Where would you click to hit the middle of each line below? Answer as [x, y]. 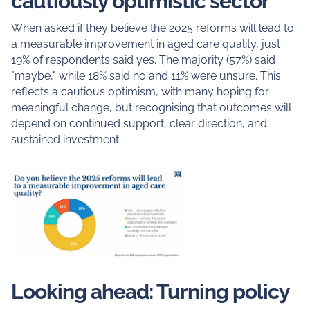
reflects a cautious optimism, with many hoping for [140, 91]
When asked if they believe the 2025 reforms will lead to [152, 28]
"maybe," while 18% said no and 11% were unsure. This [146, 75]
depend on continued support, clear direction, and [139, 123]
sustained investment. [66, 139]
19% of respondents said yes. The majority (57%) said [143, 60]
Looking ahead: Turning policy [150, 291]
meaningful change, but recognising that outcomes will [151, 107]
